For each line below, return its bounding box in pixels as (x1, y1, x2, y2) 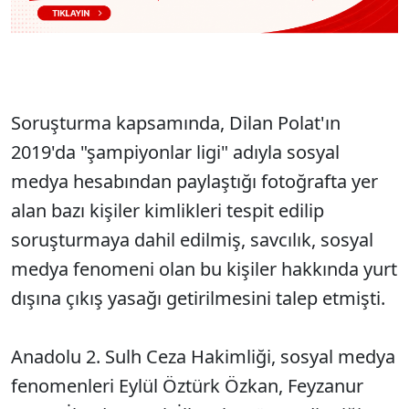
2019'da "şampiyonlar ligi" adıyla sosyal (11, 140, 340, 165)
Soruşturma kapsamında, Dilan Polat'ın (11, 110, 341, 136)
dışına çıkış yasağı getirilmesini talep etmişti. (11, 286, 390, 311)
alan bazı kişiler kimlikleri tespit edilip (11, 198, 324, 224)
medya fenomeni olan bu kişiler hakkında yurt (11, 257, 397, 282)
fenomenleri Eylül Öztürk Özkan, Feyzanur (11, 373, 363, 399)
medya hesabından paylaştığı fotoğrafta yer (11, 169, 378, 194)
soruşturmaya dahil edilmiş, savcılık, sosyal (11, 227, 373, 253)
